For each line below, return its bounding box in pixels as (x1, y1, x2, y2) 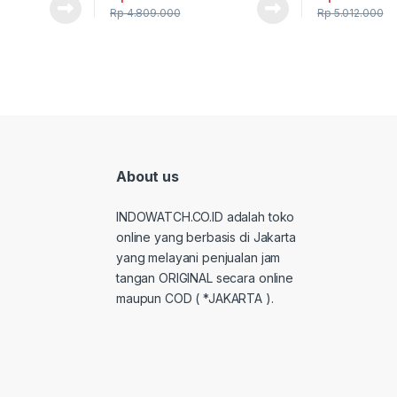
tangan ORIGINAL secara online (116, 270, 293, 286)
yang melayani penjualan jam (116, 250, 281, 266)
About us (116, 167, 179, 185)
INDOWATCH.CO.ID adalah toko (116, 209, 295, 225)
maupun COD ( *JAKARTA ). (116, 291, 274, 307)
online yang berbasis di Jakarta (116, 230, 296, 245)
